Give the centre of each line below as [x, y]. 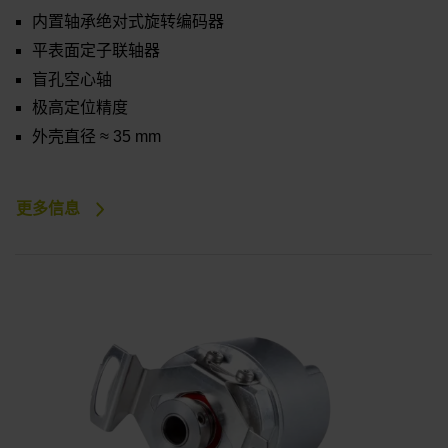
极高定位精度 [80, 108]
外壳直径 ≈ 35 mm [96, 137]
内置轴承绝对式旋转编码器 [128, 22]
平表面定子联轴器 [96, 50]
